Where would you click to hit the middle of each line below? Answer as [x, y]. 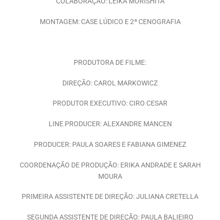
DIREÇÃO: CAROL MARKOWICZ [110, 83]
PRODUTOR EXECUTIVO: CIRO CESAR [110, 104]
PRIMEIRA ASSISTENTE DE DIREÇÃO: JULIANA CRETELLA [110, 197]
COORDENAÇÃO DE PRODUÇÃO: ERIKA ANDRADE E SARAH [110, 165]
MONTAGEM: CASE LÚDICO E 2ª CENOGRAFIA [110, 22]
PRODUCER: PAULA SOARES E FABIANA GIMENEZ [110, 144]
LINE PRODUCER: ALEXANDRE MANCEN [110, 124]
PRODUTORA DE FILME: [110, 63]
